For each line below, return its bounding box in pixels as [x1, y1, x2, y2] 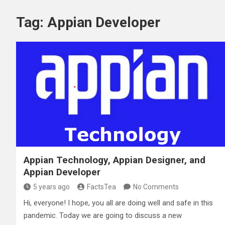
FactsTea [87, 182, 116, 191]
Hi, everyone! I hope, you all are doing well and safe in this [24, 198, 213, 207]
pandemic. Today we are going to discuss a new [24, 210, 182, 220]
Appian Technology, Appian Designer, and [24, 154, 205, 166]
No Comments [133, 182, 179, 191]
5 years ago [33, 182, 70, 191]
